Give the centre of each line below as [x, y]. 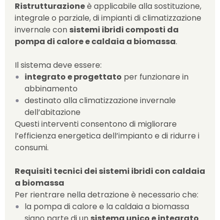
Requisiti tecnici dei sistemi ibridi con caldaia [110, 171]
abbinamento [51, 89]
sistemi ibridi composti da [124, 30]
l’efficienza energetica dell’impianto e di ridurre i [107, 136]
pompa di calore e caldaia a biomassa [95, 41]
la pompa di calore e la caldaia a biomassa [107, 206]
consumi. [32, 148]
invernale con [42, 30]
